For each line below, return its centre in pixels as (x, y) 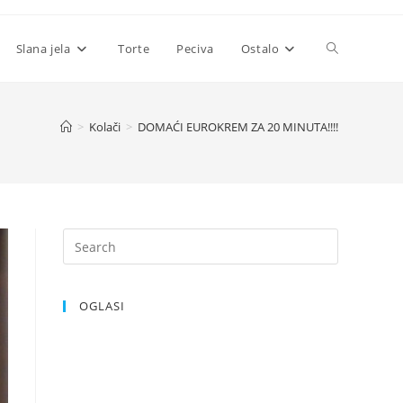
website (350, 115)
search (347, 181)
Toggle (346, 48)
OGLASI (102, 306)
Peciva (195, 49)
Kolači (105, 127)
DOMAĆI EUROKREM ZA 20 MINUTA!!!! (238, 127)
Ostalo (260, 49)
